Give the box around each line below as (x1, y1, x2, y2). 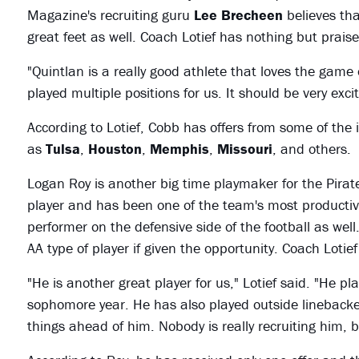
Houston (87, 139, 142, 159)
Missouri (216, 139, 272, 159)
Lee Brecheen (193, 6, 283, 25)
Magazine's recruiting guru (26, 6, 194, 25)
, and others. (272, 139, 351, 159)
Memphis (149, 139, 209, 159)
